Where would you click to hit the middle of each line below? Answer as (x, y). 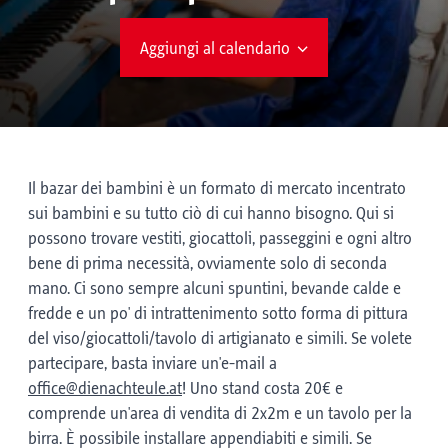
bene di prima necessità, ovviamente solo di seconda (207, 264)
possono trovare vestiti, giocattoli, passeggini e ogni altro (220, 239)
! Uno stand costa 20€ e (262, 389)
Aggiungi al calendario (214, 48)
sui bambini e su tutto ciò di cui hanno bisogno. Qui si (211, 214)
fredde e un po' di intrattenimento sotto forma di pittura (218, 314)
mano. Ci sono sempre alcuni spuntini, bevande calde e (214, 289)
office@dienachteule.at (105, 389)
